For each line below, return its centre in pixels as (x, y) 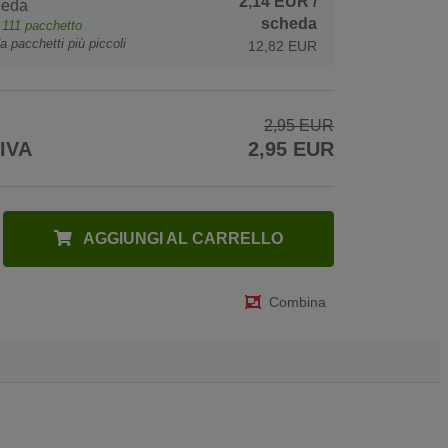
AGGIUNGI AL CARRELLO (182, 238)
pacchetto (53, 25)
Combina (297, 302)
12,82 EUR (282, 45)
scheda (289, 23)
